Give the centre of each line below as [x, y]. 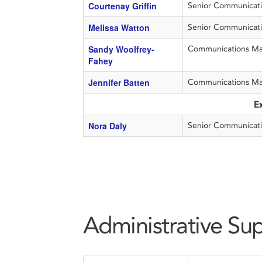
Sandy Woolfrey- [121, 49]
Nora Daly [107, 126]
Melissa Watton [119, 27]
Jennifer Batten [119, 82]
